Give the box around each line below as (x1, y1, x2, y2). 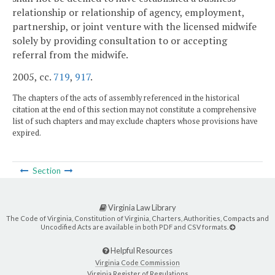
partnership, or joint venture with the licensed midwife (12, 20, 257, 34)
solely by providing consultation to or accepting (12, 34, 227, 48)
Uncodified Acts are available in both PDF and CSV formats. (40, 222, 230, 231)
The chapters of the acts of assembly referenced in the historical (12, 92, 239, 103)
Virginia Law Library (106, 202, 176, 212)
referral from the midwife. (12, 48, 128, 62)
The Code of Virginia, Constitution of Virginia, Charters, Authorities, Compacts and (6, 214, 269, 222)
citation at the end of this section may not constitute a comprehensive (12, 104, 257, 115)
